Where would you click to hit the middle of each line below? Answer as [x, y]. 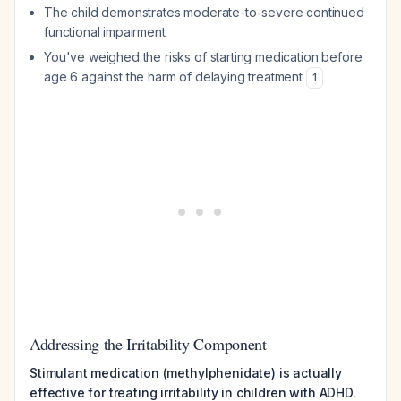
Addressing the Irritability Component [148, 344]
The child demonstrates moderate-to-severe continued [204, 12]
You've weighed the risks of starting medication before [203, 57]
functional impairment [105, 32]
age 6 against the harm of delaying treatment [175, 77]
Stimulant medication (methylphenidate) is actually [186, 373]
